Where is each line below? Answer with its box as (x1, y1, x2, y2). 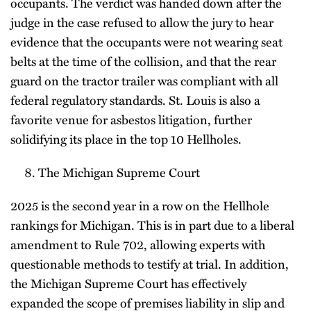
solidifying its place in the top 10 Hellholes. (10, 130, 242, 148)
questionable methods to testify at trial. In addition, (10, 255, 289, 273)
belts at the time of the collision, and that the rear (10, 52, 276, 70)
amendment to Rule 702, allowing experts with (10, 235, 265, 253)
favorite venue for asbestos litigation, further (10, 110, 252, 128)
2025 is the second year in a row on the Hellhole (10, 196, 269, 215)
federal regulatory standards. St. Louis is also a (10, 91, 260, 109)
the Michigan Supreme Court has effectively (10, 274, 246, 292)
